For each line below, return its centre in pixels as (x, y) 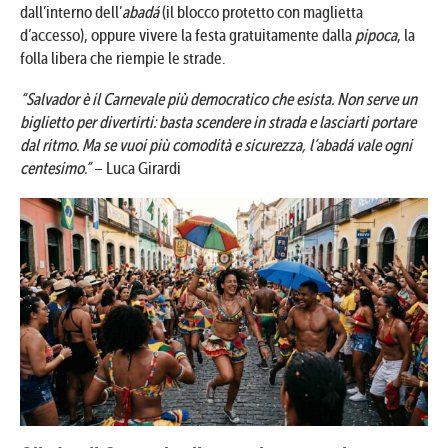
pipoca (376, 35)
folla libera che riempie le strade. (122, 58)
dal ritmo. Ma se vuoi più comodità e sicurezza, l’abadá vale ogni (216, 145)
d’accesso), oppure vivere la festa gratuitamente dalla (187, 35)
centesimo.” (55, 168)
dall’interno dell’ (71, 12)
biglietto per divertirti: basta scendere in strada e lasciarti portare (218, 122)
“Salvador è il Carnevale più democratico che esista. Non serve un (218, 99)
